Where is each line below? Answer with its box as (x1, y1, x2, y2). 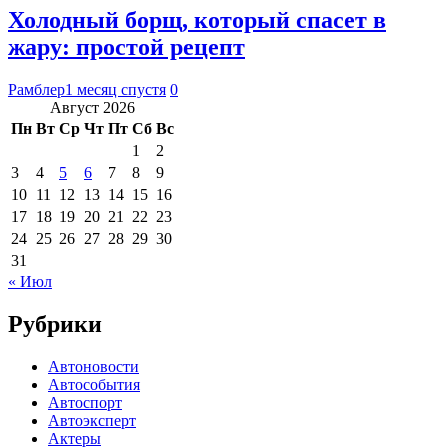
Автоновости (48, 357, 139, 375)
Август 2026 (50, 98, 135, 116)
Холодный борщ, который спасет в (8, 6, 386, 33)
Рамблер (8, 80, 65, 98)
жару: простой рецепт (8, 33, 245, 60)
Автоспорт (48, 393, 122, 411)
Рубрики (8, 310, 102, 337)
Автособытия (48, 375, 140, 393)
